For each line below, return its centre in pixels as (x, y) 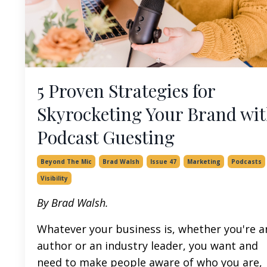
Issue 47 (163, 161)
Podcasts (246, 161)
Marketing (204, 161)
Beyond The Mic (66, 161)
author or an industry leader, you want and (148, 245)
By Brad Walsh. (73, 202)
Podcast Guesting (106, 137)
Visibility (54, 178)
